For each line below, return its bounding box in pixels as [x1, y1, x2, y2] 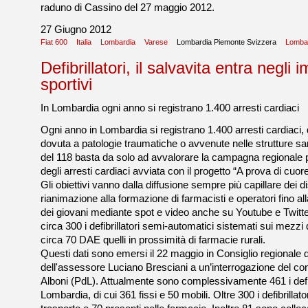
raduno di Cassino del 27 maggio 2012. [41, 2, 214, 13]
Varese [144, 38, 168, 46]
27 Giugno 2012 [41, 24, 111, 35]
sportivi [41, 75, 92, 93]
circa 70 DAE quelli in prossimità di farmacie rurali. [41, 234, 265, 245]
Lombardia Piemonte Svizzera [177, 38, 276, 46]
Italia [76, 38, 91, 46]
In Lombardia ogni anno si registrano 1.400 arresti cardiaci [41, 102, 299, 113]
